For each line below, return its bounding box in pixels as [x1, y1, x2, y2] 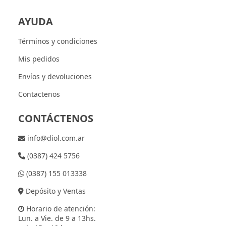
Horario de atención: [24, 203, 95, 213]
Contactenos [18, 89, 60, 99]
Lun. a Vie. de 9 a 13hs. [18, 213, 96, 223]
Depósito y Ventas [23, 186, 86, 196]
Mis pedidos [18, 53, 60, 64]
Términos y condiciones [18, 36, 97, 46]
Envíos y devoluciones [18, 71, 92, 81]
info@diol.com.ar [25, 133, 85, 143]
